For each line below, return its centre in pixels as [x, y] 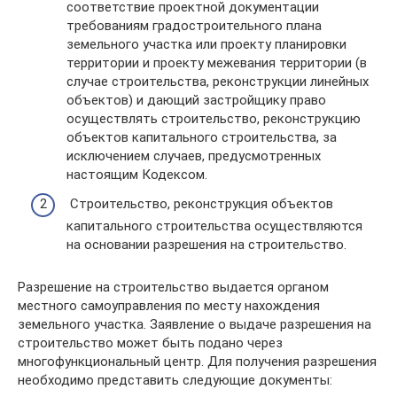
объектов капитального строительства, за [202, 137]
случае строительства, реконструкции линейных [218, 81]
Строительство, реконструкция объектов [200, 204]
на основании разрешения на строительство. [206, 245]
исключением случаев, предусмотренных [194, 156]
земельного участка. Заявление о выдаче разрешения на [195, 325]
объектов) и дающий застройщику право [196, 100]
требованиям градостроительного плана [194, 25]
